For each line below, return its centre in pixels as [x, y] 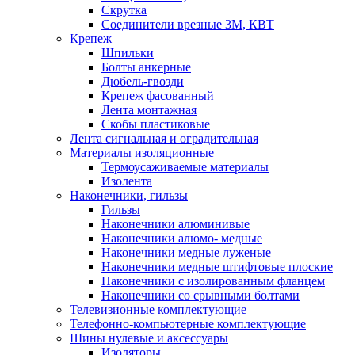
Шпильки [128, 52]
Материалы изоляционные [142, 152]
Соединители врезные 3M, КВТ [188, 24]
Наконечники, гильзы [129, 195]
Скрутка [124, 10]
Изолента [127, 181]
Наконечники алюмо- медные [182, 238]
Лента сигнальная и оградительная [164, 138]
